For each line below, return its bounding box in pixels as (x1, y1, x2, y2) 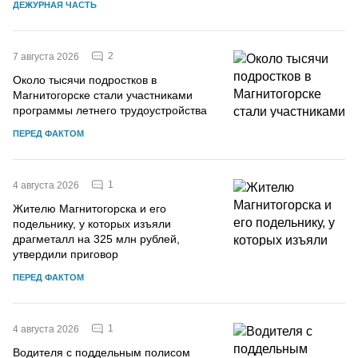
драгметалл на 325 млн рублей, (13, 232, 180, 245)
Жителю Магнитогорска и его (13, 201, 166, 215)
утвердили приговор (13, 247, 118, 261)
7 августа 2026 (13, 50, 79, 62)
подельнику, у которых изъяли (13, 217, 171, 230)
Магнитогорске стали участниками (13, 88, 193, 101)
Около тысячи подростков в (13, 73, 157, 86)
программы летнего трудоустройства (13, 103, 207, 117)
